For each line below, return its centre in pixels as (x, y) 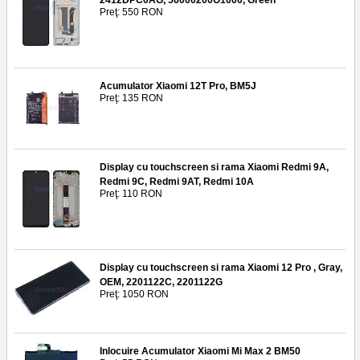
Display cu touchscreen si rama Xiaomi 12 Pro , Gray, (221, 268)
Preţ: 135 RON (131, 98)
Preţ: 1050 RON (134, 295)
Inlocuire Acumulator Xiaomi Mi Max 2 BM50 (200, 352)
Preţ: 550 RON (131, 12)
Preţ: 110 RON (131, 194)
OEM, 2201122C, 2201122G (161, 282)
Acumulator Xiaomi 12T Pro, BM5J (178, 86)
